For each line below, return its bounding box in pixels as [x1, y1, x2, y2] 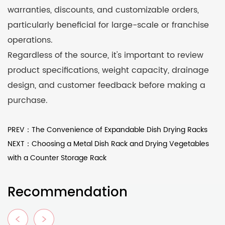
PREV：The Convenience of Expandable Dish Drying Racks [8, 124, 207, 136]
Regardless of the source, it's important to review [8, 48, 203, 62]
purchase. [8, 93, 48, 107]
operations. [8, 33, 53, 47]
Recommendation [8, 181, 128, 203]
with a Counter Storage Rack [8, 152, 106, 164]
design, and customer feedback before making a [8, 78, 205, 92]
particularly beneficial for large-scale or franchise [8, 18, 209, 32]
